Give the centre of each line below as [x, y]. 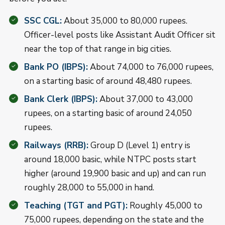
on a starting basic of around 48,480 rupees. [108, 81]
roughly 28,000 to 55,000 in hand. [89, 188]
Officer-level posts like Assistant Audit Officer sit [120, 35]
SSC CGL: [43, 21]
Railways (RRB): [56, 145]
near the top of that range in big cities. [98, 49]
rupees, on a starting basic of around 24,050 [108, 113]
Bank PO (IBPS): [56, 67]
